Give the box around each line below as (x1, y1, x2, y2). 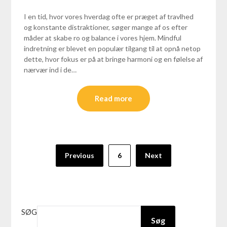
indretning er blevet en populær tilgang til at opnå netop (24, 44, 201, 53)
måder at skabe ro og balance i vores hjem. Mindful (24, 33, 182, 42)
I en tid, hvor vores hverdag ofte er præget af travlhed (24, 12, 194, 21)
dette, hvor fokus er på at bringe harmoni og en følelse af (24, 54, 203, 63)
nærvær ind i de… (24, 65, 77, 74)
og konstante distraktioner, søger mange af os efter (24, 22, 188, 31)
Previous (65, 150, 94, 160)
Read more (95, 93, 132, 103)
